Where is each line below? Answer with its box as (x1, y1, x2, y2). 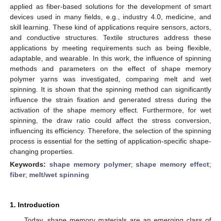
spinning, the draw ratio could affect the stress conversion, (10, 116, 211, 124)
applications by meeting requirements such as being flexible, (10, 43, 211, 52)
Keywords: (10, 160, 49, 168)
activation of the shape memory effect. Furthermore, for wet (10, 106, 211, 114)
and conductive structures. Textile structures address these (10, 33, 211, 41)
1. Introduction (10, 200, 60, 209)
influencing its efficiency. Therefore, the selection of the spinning (10, 126, 211, 135)
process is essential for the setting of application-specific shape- (10, 137, 211, 145)
